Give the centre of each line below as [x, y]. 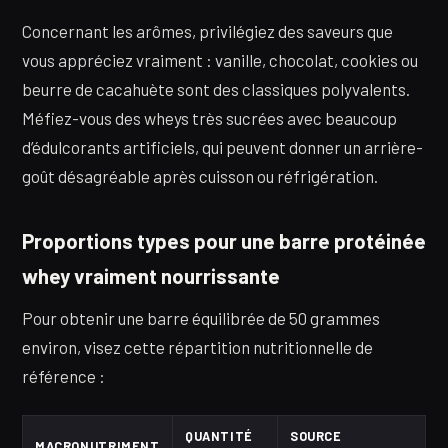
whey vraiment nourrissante [151, 275]
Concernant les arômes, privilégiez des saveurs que [207, 31]
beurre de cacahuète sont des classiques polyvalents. [216, 89]
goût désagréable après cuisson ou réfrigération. [200, 176]
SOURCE [316, 435]
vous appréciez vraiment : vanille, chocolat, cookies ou [220, 60]
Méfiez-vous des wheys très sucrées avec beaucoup [209, 118]
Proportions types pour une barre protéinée [224, 240]
